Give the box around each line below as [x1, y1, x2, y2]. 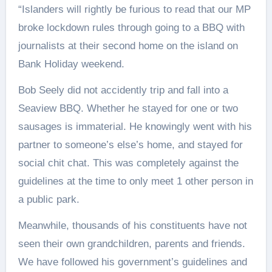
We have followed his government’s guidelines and [18, 256, 247, 268]
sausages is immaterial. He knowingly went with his [18, 121, 252, 132]
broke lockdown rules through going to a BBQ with [18, 22, 245, 33]
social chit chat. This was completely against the [18, 157, 239, 169]
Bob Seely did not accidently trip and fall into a [18, 84, 228, 96]
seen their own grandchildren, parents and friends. [18, 238, 245, 250]
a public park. [18, 194, 80, 205]
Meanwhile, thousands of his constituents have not [18, 220, 247, 231]
